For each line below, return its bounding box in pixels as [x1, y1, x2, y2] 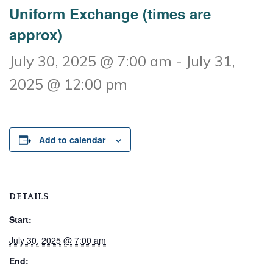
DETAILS [9, 192, 49, 202]
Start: [9, 213, 32, 226]
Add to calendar [39, 133, 105, 146]
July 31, [186, 52, 235, 71]
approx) [9, 24, 62, 45]
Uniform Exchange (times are [9, 3, 211, 24]
